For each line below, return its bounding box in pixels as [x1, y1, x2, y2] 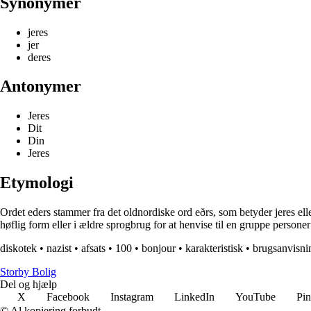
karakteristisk [185, 242, 243, 255]
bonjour [142, 242, 176, 255]
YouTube [235, 291, 276, 303]
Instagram [110, 291, 153, 303]
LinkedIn [174, 291, 215, 303]
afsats [81, 242, 106, 255]
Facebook [47, 291, 90, 303]
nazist [47, 242, 72, 255]
